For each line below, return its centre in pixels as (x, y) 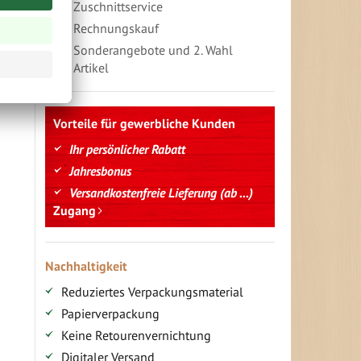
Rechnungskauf (116, 28)
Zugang (74, 210)
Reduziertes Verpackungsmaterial (152, 291)
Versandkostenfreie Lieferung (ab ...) (161, 192)
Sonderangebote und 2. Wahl (153, 50)
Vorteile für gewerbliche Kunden (144, 123)
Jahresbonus (100, 170)
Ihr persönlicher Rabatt (127, 149)
